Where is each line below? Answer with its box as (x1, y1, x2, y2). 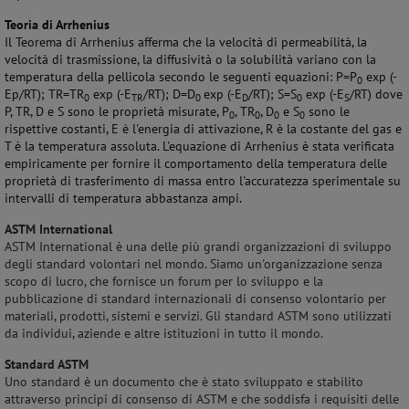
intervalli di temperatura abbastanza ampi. (5, 190, 242, 206)
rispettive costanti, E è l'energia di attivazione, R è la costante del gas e (5, 121, 402, 137)
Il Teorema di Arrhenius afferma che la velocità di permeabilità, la (5, 34, 367, 50)
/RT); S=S (248, 86, 297, 102)
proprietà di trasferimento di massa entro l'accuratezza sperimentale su (5, 173, 401, 189)
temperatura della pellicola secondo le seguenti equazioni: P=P (5, 68, 357, 85)
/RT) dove (350, 86, 403, 102)
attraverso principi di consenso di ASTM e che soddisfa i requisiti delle (5, 391, 399, 407)
